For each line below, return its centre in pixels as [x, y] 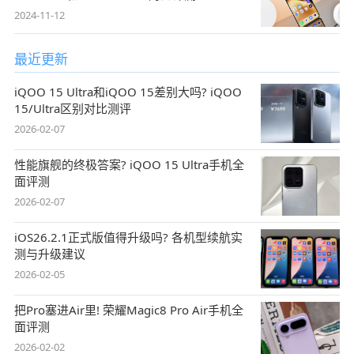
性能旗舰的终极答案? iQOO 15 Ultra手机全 [129, 164]
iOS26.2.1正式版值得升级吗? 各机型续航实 [128, 237]
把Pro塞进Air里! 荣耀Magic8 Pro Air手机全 [128, 309]
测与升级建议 [49, 253]
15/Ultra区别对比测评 [72, 108]
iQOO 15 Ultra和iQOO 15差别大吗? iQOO [128, 91]
